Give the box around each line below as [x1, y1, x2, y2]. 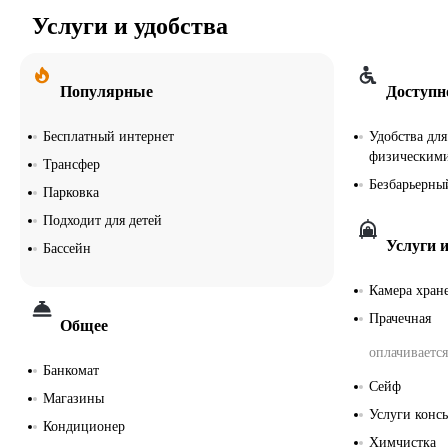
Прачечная [369, 310, 431, 326]
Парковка [43, 184, 99, 200]
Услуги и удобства [32, 12, 228, 39]
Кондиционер [43, 418, 125, 434]
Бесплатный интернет [43, 128, 174, 144]
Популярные [60, 82, 153, 100]
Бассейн [43, 240, 91, 256]
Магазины [43, 390, 104, 406]
